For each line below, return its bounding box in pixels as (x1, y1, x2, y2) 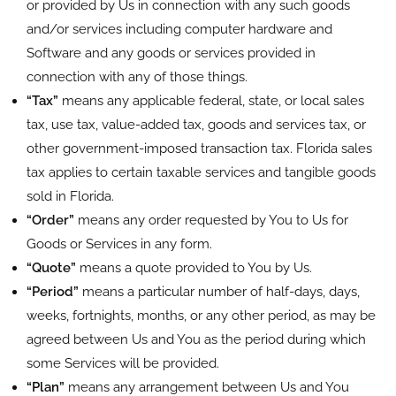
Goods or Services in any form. (27, 235, 212, 252)
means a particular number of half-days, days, (79, 283, 360, 300)
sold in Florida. (27, 187, 114, 204)
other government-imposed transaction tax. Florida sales (27, 140, 372, 156)
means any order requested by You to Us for (74, 211, 348, 228)
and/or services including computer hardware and (27, 20, 332, 37)
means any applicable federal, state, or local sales (58, 92, 364, 109)
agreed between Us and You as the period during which (27, 331, 366, 347)
